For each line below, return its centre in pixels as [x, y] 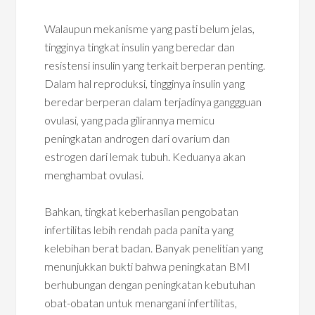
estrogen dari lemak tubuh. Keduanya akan [145, 156]
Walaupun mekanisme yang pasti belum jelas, [150, 28]
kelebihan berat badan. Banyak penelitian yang [154, 248]
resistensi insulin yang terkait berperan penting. [155, 65]
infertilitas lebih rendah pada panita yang [139, 230]
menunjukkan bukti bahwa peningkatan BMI [148, 266]
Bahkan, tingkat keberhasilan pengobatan [142, 211]
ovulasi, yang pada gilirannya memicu [130, 120]
